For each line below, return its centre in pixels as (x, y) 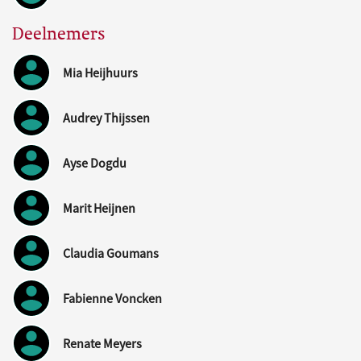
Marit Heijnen (99, 208)
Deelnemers (59, 34)
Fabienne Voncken (112, 299)
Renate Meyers (102, 344)
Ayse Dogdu (95, 163)
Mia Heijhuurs (100, 73)
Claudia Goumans (111, 253)
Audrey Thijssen (106, 118)
